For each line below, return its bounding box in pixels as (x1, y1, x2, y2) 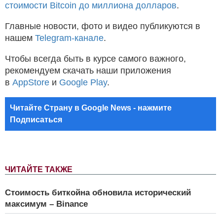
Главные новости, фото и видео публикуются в (5, 21, 200, 31)
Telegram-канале (35, 33, 104, 43)
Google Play (59, 77, 107, 87)
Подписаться (10, 115, 62, 124)
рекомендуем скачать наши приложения (5, 65, 171, 75)
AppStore (12, 77, 49, 87)
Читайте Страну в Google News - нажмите (10, 103, 172, 112)
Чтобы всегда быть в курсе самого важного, (5, 53, 186, 64)
